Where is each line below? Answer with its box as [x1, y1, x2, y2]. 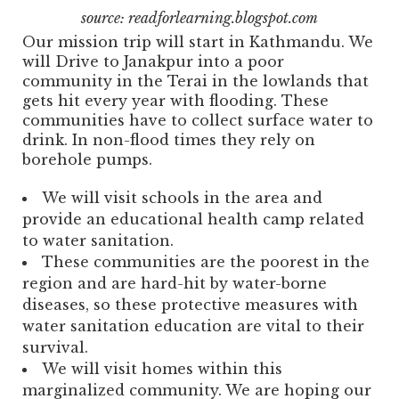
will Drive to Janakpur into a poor [22, 52, 284, 70]
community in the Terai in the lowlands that [22, 71, 369, 90]
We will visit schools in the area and [42, 188, 322, 207]
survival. [22, 338, 88, 356]
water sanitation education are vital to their [22, 316, 364, 335]
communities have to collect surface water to [22, 110, 373, 129]
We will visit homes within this [42, 359, 282, 378]
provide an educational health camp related [22, 209, 364, 228]
